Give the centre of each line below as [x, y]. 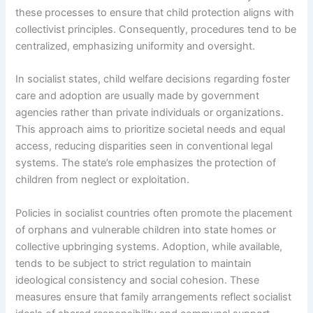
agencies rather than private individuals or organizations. [150, 113]
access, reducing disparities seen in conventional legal [144, 146]
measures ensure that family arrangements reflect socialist [154, 297]
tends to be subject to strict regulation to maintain [134, 263]
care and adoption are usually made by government [138, 96]
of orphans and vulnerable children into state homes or [146, 230]
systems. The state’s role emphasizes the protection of [146, 163]
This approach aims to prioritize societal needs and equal [151, 130]
